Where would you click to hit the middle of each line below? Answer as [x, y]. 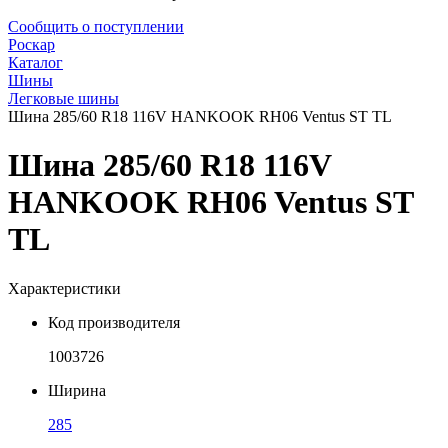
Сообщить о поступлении [96, 26]
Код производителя [114, 322]
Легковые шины [63, 98]
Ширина [77, 390]
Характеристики [64, 288]
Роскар [31, 44]
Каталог [35, 62]
